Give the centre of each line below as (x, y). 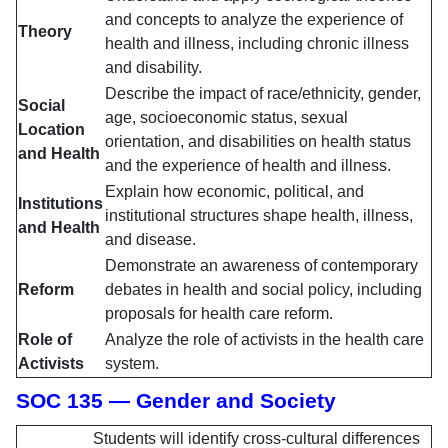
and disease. (150, 240)
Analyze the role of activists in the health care (264, 340)
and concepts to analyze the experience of (254, 20)
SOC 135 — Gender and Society (176, 401)
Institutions (60, 204)
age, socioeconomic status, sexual (226, 118)
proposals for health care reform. (219, 314)
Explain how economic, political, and (234, 192)
